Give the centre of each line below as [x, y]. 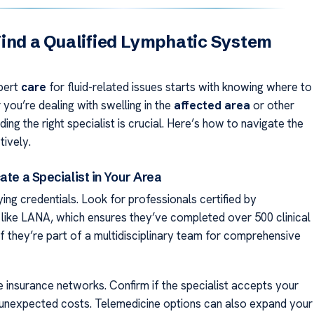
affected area [212, 105]
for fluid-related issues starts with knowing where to [179, 87]
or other [272, 105]
